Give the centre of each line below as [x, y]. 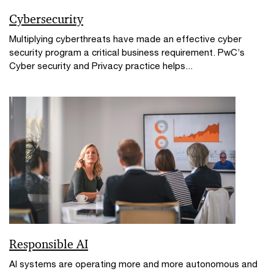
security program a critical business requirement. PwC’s [127, 52]
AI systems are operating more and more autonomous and [133, 263]
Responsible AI [49, 244]
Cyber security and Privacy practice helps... [101, 65]
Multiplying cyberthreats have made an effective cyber [125, 38]
